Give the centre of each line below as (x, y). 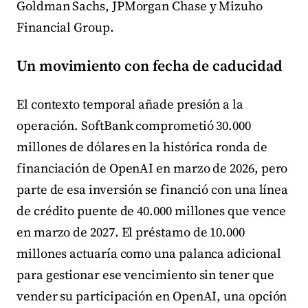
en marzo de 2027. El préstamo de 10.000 (131, 232)
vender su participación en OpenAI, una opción (152, 296)
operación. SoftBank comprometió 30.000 (134, 125)
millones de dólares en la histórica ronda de (142, 146)
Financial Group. (65, 27)
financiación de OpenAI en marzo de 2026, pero (152, 168)
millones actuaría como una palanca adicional (149, 253)
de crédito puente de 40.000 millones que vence (152, 210)
